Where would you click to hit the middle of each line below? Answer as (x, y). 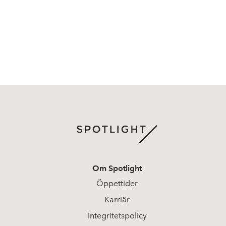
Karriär (117, 200)
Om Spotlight (117, 168)
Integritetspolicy (117, 216)
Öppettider (117, 183)
